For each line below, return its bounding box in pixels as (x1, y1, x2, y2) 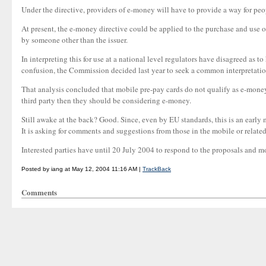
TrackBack (142, 166, 171, 172)
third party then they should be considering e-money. (21, 95, 191, 106)
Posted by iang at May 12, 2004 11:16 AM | (21, 166, 142, 172)
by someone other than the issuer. (21, 34, 128, 45)
